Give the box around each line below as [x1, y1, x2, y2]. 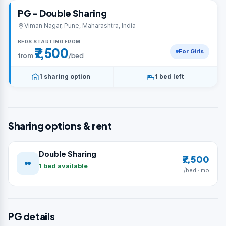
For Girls [179, 47, 204, 55]
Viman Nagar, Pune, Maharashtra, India [24, 22, 136, 29]
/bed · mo [184, 166, 209, 174]
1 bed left [155, 72, 184, 80]
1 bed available [39, 162, 88, 170]
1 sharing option [39, 72, 90, 80]
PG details [8, 210, 55, 222]
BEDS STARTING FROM [18, 38, 81, 44]
